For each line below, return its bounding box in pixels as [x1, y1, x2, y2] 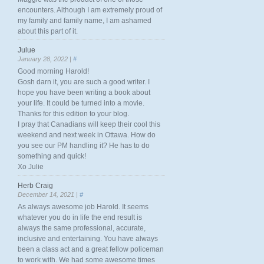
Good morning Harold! [18, 67, 89, 75]
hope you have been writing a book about [18, 88, 150, 97]
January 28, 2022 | [18, 55, 73, 62]
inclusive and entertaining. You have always [18, 235, 158, 243]
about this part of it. [18, 27, 78, 35]
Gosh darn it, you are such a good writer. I [18, 78, 150, 86]
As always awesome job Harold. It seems [18, 203, 148, 211]
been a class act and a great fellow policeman [18, 245, 164, 253]
